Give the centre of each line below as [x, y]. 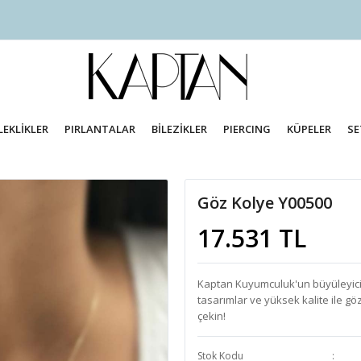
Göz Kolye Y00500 [265, 203]
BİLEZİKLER [180, 129]
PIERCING [247, 129]
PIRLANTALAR [100, 129]
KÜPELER [309, 129]
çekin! [212, 316]
